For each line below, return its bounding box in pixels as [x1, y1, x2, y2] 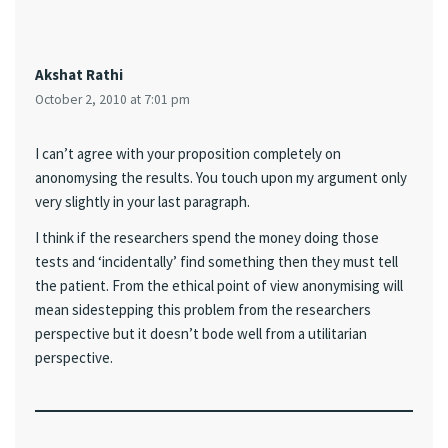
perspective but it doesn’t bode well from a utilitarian [35, 323, 367, 343]
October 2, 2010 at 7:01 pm [35, 91, 190, 109]
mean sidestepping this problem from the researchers [35, 299, 371, 319]
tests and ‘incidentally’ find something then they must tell [35, 251, 398, 271]
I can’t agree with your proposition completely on [35, 144, 341, 164]
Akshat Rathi [35, 65, 123, 85]
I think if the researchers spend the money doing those [35, 227, 379, 247]
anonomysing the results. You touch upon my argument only [35, 168, 407, 188]
